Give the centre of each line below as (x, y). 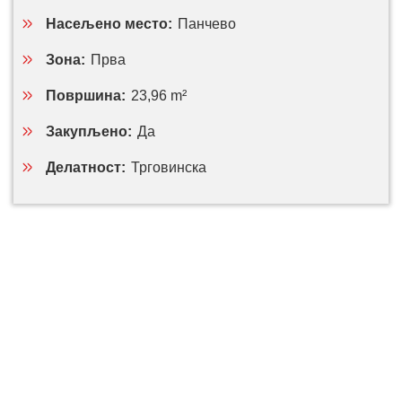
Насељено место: (109, 24)
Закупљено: (89, 131)
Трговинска (169, 167)
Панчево (207, 24)
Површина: (86, 96)
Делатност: (86, 167)
